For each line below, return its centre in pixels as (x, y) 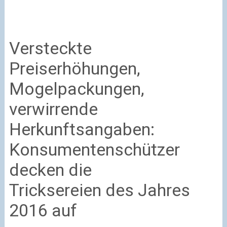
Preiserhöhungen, (74, 69)
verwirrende (53, 109)
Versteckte (50, 48)
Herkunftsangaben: (82, 129)
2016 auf (43, 211)
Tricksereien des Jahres (99, 190)
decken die (50, 170)
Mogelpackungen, (77, 89)
